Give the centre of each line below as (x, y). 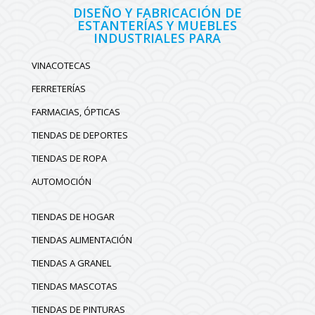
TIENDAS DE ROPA (69, 159)
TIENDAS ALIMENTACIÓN (82, 240)
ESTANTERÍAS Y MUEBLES (157, 26)
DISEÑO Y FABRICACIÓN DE (157, 13)
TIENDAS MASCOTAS (74, 287)
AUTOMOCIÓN (61, 182)
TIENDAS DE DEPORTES (79, 135)
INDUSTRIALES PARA (157, 38)
